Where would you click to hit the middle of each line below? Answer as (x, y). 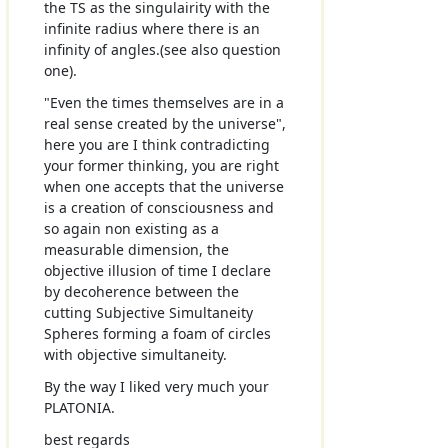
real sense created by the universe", (164, 123)
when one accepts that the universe (163, 186)
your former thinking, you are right (161, 165)
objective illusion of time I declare (157, 270)
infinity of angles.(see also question (162, 49)
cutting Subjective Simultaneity (148, 312)
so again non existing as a (131, 228)
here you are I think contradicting (156, 144)
